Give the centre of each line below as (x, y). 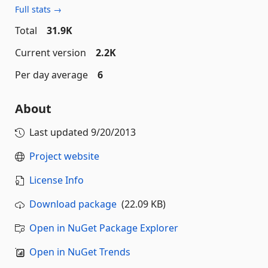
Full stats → (38, 9)
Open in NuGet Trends (80, 252)
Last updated (60, 132)
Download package (73, 204)
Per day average (51, 75)
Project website (64, 156)
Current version (51, 53)
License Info (57, 180)
